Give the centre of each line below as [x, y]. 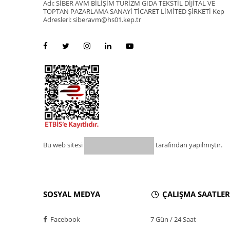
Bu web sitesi [64, 145]
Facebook [64, 219]
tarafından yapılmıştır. [188, 145]
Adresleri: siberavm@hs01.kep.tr [92, 20]
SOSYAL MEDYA [72, 194]
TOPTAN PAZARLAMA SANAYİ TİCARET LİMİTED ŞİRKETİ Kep [134, 11]
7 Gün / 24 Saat [173, 219]
